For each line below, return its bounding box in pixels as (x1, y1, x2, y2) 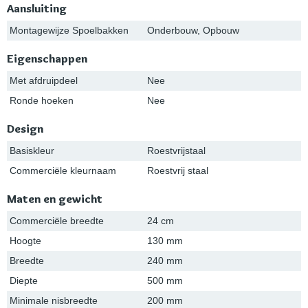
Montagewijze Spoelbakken (10, 25, 129, 36)
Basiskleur (10, 145, 54, 157)
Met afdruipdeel (10, 75, 78, 87)
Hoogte (10, 235, 41, 247)
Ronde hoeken (10, 95, 74, 107)
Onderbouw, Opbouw (147, 25, 239, 36)
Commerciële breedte (10, 215, 104, 227)
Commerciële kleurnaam (10, 165, 116, 177)
